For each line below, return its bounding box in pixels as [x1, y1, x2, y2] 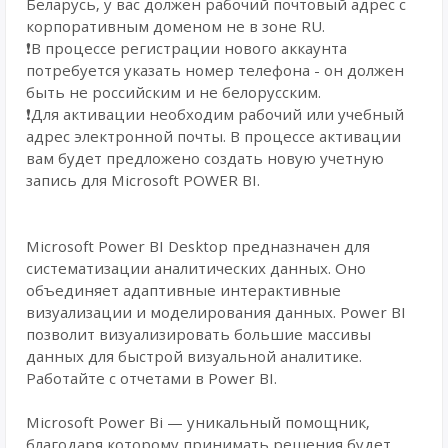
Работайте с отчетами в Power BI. [26, 368, 277, 388]
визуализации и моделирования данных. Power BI [26, 302, 406, 322]
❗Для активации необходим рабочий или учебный [26, 104, 404, 124]
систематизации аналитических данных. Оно [26, 258, 366, 278]
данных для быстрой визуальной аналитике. [26, 346, 362, 366]
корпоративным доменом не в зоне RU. [26, 16, 325, 36]
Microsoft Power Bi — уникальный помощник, [26, 412, 370, 432]
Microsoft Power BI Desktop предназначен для [26, 236, 370, 256]
